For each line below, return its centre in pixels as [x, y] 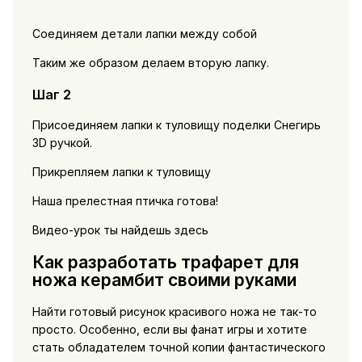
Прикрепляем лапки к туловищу [121, 172]
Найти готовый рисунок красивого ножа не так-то [174, 311]
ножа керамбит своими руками [164, 280]
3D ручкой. [62, 143]
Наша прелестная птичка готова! [125, 201]
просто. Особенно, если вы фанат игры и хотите [169, 329]
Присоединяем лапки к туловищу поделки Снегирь [176, 125]
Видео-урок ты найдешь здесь [120, 230]
